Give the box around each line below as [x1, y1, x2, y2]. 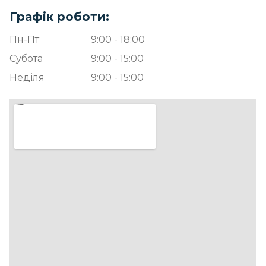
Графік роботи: [9, 9, 109, 24]
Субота [9, 53, 43, 65]
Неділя [9, 72, 45, 84]
